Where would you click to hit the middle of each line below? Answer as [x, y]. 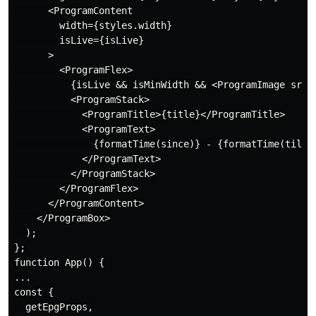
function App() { [59, 263]
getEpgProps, [54, 307]
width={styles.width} [93, 26]
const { [34, 292]
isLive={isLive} [79, 41]
